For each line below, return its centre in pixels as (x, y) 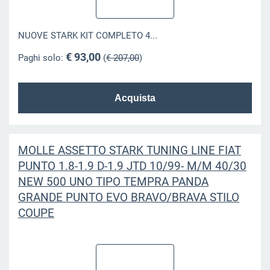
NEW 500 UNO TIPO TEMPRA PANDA (113, 181)
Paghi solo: (42, 58)
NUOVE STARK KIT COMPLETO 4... (87, 36)
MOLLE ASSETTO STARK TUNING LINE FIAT (129, 150)
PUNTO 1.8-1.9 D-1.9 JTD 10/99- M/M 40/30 (132, 166)
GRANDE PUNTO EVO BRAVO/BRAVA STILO (128, 197)
